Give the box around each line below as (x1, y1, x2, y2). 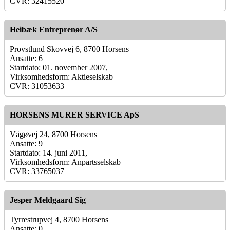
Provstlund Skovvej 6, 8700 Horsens (10, 44, 129, 53)
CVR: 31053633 (10, 81, 64, 90)
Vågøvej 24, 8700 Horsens (10, 129, 97, 139)
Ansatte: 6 (10, 53, 43, 63)
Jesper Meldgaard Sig (10, 195, 86, 204)
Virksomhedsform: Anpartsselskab (10, 157, 121, 166)
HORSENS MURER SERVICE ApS (10, 110, 139, 119)
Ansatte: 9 (10, 139, 43, 148)
